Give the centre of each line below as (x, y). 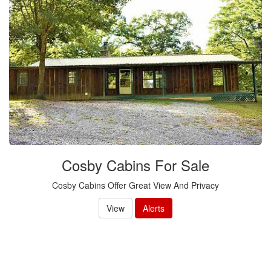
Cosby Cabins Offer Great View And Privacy (135, 185)
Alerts (154, 208)
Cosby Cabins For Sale (135, 165)
